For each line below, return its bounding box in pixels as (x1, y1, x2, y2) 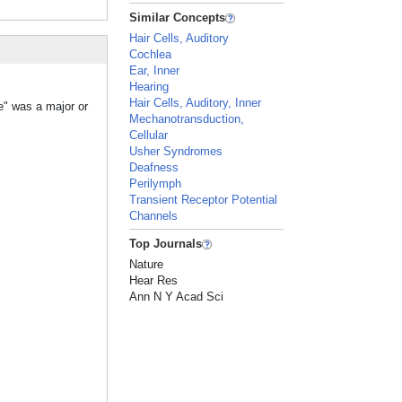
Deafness (129, 161, 179, 174)
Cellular (129, 128, 169, 142)
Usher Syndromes (129, 144, 223, 158)
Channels (129, 209, 179, 223)
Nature (129, 258, 164, 271)
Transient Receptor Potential (129, 193, 278, 206)
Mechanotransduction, (129, 112, 245, 126)
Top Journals (129, 237, 203, 250)
